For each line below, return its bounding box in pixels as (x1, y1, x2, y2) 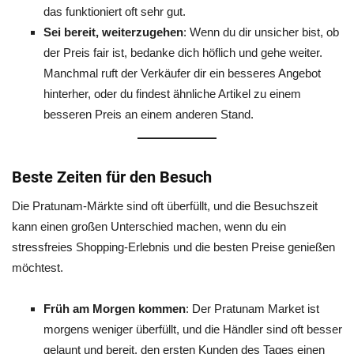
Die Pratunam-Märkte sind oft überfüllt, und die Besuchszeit (12, 199, 318, 213)
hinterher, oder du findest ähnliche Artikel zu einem (43, 87, 301, 100)
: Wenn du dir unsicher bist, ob (183, 25, 339, 39)
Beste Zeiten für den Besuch (12, 168, 212, 186)
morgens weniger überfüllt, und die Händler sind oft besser (43, 322, 342, 336)
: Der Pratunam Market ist (186, 302, 319, 315)
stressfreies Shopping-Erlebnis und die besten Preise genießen (12, 240, 335, 254)
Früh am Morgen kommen (43, 302, 186, 315)
